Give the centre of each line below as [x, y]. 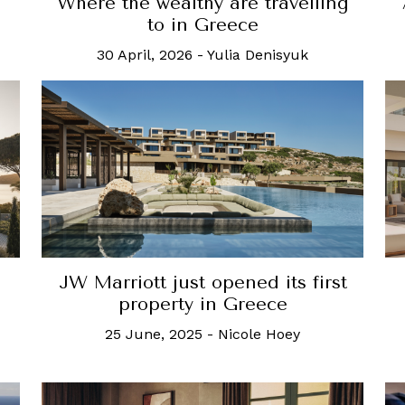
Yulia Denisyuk [258, 55]
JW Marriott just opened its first [202, 282]
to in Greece [202, 25]
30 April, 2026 [145, 55]
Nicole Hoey [259, 334]
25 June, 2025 [154, 334]
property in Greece [202, 304]
